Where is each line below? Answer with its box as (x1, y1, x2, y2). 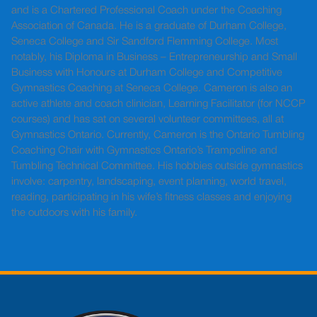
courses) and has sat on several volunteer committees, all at (11, 115, 284, 125)
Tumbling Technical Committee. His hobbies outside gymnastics (11, 161, 303, 171)
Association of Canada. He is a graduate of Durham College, (11, 21, 287, 31)
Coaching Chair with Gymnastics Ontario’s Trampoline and (11, 146, 277, 156)
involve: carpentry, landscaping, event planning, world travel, (11, 177, 287, 187)
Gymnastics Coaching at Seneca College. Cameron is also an (11, 83, 292, 93)
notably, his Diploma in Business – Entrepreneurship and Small (11, 52, 297, 62)
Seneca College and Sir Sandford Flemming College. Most (11, 37, 278, 47)
